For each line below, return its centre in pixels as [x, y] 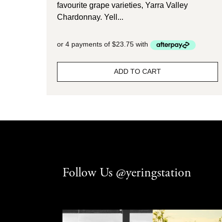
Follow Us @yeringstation [127, 173]
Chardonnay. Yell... [90, 17]
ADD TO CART [138, 71]
